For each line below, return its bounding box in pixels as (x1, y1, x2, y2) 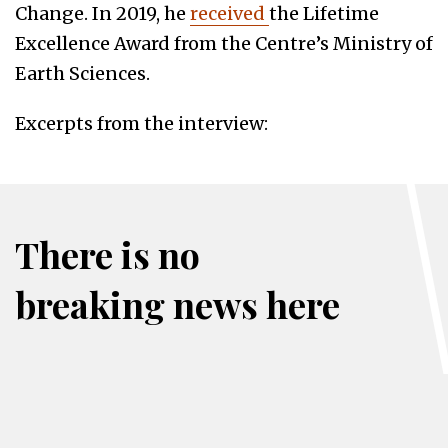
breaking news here (15, 280, 340, 329)
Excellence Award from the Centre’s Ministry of (15, 32, 433, 56)
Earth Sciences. (15, 62, 150, 86)
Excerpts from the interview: (15, 112, 268, 136)
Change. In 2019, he (15, 2, 190, 26)
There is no (15, 230, 200, 279)
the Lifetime (269, 2, 379, 26)
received (190, 2, 269, 26)
